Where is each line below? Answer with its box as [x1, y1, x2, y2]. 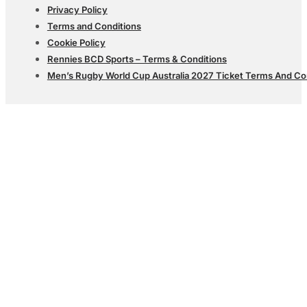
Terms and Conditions [47, 20, 141, 32]
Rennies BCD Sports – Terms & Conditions [47, 53, 227, 64]
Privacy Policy [47, 3, 108, 15]
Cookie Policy [47, 36, 106, 48]
